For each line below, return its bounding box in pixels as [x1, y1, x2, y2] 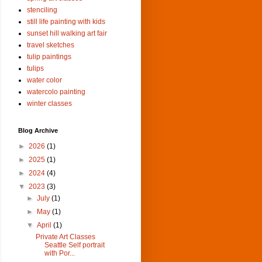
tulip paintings [27, 52, 71, 61]
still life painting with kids [27, 17, 105, 26]
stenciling [27, 5, 57, 14]
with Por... [44, 249, 75, 257]
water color [27, 75, 62, 84]
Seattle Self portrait [44, 240, 105, 249]
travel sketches [27, 40, 74, 49]
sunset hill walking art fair [27, 29, 107, 37]
